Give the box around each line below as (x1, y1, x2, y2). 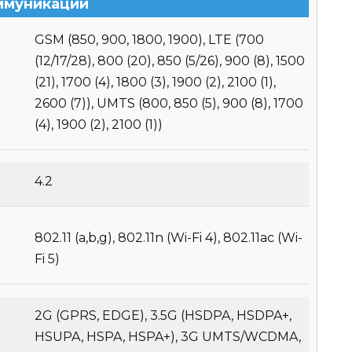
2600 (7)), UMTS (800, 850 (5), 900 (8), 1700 (35, 96, 303, 112)
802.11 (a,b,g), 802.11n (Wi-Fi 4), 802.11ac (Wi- (35, 230, 302, 246)
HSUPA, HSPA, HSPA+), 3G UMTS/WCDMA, (35, 329, 301, 345)
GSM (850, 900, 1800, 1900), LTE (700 (35, 32, 264, 48)
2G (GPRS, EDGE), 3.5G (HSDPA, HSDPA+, (35, 308, 291, 324)
